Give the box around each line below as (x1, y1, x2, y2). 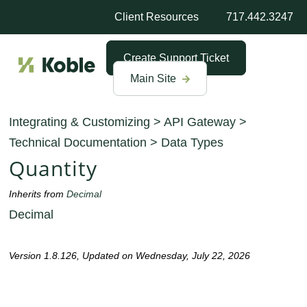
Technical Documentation (9, 136, 147, 150)
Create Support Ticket (123, 52, 230, 64)
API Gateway (164, 115, 236, 130)
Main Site (130, 73, 180, 84)
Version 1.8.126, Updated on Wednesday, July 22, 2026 (9, 250, 251, 262)
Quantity (9, 154, 97, 183)
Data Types (161, 136, 224, 150)
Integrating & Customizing (9, 115, 151, 130)
